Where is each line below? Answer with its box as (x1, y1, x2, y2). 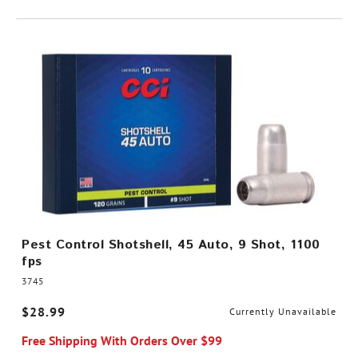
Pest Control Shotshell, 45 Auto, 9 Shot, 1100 (22, 236, 320, 254)
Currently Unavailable (229, 305, 336, 317)
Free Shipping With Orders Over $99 (22, 332, 222, 348)
